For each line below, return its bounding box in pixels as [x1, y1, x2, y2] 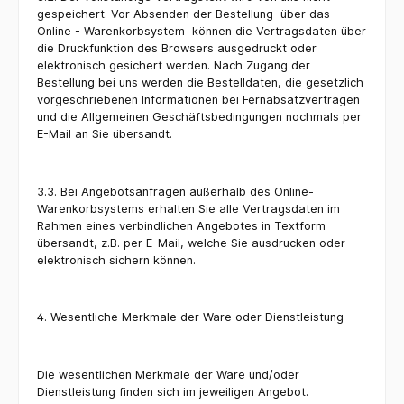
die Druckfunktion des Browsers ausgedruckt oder [37, 41, 317, 56]
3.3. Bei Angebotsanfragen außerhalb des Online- [37, 184, 314, 198]
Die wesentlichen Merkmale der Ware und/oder [37, 367, 299, 381]
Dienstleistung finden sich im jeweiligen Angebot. [37, 384, 308, 399]
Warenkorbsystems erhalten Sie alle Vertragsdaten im [37, 201, 340, 216]
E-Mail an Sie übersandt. [37, 127, 172, 142]
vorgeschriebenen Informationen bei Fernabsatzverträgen [37, 93, 360, 107]
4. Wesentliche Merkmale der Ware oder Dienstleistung [37, 310, 344, 325]
